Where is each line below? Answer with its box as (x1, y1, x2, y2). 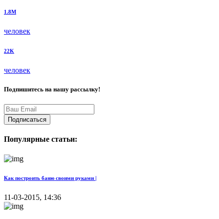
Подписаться (8, 115, 46, 123)
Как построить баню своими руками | (4, 175, 96, 181)
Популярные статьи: (4, 135, 77, 144)
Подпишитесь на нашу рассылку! (4, 85, 100, 93)
